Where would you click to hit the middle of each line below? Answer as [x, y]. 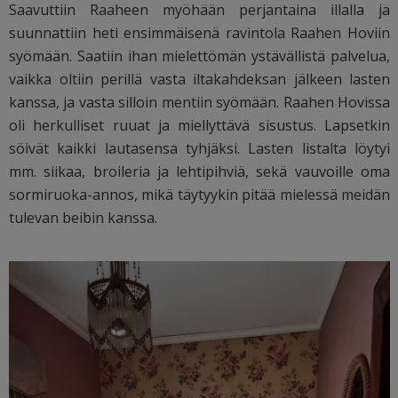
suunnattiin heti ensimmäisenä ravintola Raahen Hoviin [200, 32]
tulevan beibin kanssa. [83, 217]
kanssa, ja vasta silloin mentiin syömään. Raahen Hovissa [200, 102]
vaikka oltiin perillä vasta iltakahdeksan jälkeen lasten [200, 79]
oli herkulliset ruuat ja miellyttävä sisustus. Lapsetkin [200, 125]
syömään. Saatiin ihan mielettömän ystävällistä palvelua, [200, 56]
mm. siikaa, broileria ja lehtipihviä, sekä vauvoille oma [200, 171]
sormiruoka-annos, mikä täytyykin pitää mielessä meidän [200, 194]
